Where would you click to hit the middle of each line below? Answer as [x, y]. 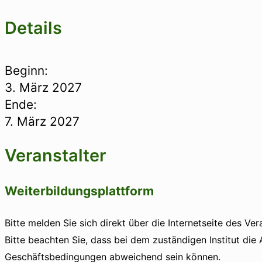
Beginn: [26, 70]
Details [33, 28]
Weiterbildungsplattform [79, 191]
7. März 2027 [42, 121]
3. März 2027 [43, 87]
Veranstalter [55, 155]
